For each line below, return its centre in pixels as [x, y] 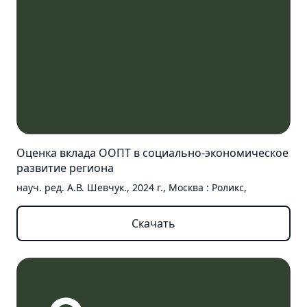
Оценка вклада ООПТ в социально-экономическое [152, 153]
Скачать [153, 224]
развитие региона [65, 168]
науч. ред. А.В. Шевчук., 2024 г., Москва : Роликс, [132, 188]
